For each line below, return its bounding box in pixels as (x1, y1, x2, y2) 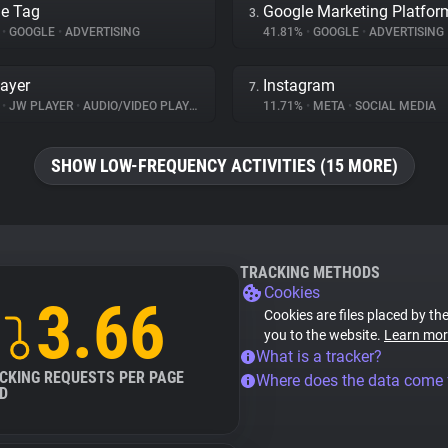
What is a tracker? (256, 347, 382, 366)
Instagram (263, 76, 335, 95)
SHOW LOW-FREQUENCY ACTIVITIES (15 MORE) (50, 155, 398, 176)
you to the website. (264, 327, 384, 343)
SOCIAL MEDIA (352, 99, 436, 113)
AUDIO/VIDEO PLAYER (80, 99, 189, 113)
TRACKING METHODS (240, 263, 380, 282)
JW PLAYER (6, 99, 76, 113)
